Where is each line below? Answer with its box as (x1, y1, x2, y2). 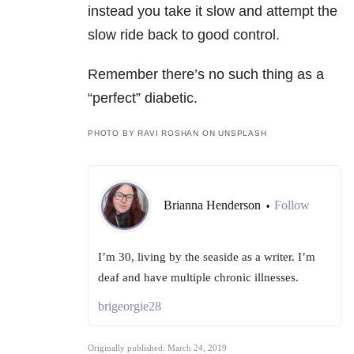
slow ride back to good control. (88, 27, 280, 43)
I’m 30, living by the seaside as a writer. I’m (98, 250, 315, 264)
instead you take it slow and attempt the (88, 3, 337, 20)
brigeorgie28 (98, 299, 161, 314)
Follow (274, 198, 310, 213)
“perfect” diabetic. (88, 90, 198, 107)
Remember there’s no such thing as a (88, 66, 324, 83)
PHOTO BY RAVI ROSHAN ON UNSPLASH (88, 129, 267, 138)
